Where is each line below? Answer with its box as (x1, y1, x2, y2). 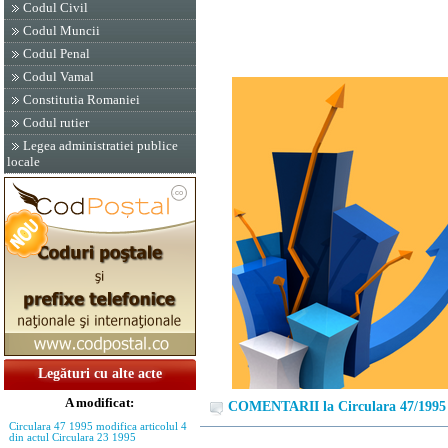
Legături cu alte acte (38, 366, 162, 381)
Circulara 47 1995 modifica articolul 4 (9, 421, 187, 432)
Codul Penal (23, 46, 90, 61)
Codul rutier (23, 115, 89, 130)
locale (7, 154, 40, 169)
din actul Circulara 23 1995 (9, 432, 136, 443)
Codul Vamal (23, 69, 94, 84)
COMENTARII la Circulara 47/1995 (228, 399, 446, 415)
